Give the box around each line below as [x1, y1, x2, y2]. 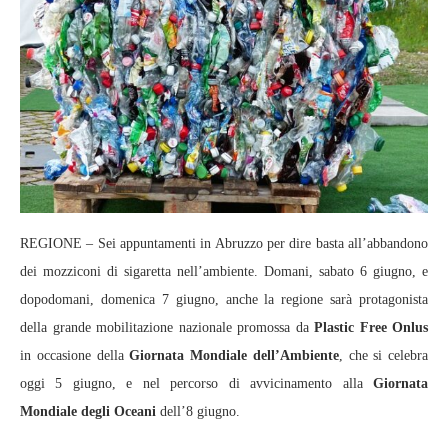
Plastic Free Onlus [314, 320, 428, 336]
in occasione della [20, 348, 130, 364]
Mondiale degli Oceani [20, 404, 156, 420]
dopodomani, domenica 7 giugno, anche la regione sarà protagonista [20, 292, 428, 308]
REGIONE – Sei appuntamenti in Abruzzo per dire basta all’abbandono [20, 236, 428, 252]
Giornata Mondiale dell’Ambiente [129, 348, 339, 364]
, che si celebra [338, 348, 428, 364]
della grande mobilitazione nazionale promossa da [20, 320, 314, 336]
